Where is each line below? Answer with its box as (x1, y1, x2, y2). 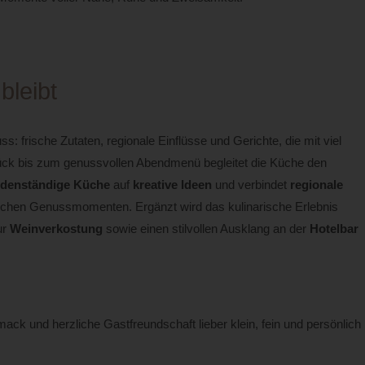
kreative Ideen (132, 178, 212, 192)
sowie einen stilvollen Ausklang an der (102, 222, 310, 236)
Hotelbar (309, 222, 358, 236)
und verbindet (211, 178, 290, 192)
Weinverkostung (9, 222, 103, 236)
